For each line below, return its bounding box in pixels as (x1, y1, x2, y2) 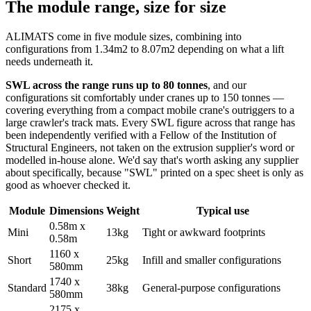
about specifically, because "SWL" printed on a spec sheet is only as (6, 167, 303, 179)
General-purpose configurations (142, 282, 280, 294)
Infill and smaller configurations (142, 254, 281, 267)
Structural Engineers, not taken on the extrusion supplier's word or (6, 142, 294, 154)
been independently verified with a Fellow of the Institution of (6, 129, 276, 142)
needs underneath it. (6, 56, 93, 68)
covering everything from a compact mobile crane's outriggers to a (6, 104, 294, 117)
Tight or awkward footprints (142, 226, 265, 239)
